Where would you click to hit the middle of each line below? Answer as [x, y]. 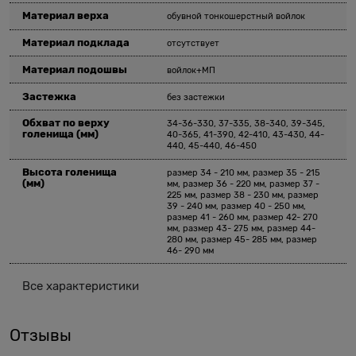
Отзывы [41, 336]
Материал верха [66, 16]
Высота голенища [70, 172]
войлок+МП [192, 70]
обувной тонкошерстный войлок [236, 17]
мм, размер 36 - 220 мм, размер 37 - [244, 184]
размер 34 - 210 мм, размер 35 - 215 [244, 173]
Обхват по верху [66, 123]
